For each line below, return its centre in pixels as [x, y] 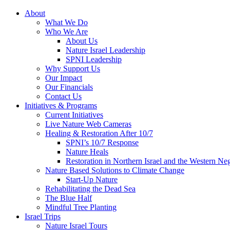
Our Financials [69, 87]
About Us [82, 41]
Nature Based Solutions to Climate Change [115, 170]
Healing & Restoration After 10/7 [99, 133]
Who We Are [66, 32]
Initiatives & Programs [61, 106]
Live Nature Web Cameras [88, 124]
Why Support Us [73, 69]
